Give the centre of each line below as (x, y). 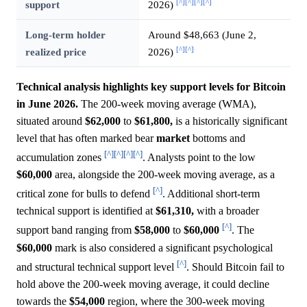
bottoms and (218, 138)
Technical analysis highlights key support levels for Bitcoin (151, 86)
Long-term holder (65, 34)
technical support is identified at (86, 211)
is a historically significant (230, 121)
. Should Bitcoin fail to (235, 267)
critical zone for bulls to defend (85, 194)
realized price (56, 51)
